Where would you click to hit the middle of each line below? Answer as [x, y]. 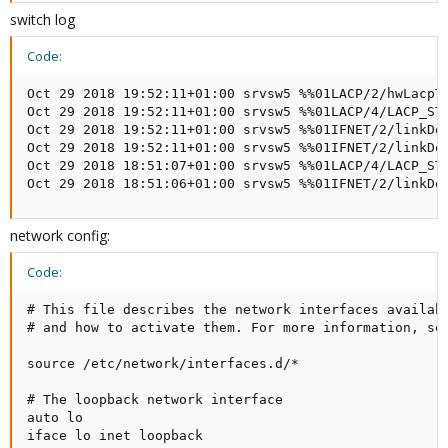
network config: [60, 235]
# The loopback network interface [155, 399]
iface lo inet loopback [115, 435]
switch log [42, 19]
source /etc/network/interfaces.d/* [163, 363]
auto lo [55, 417]
